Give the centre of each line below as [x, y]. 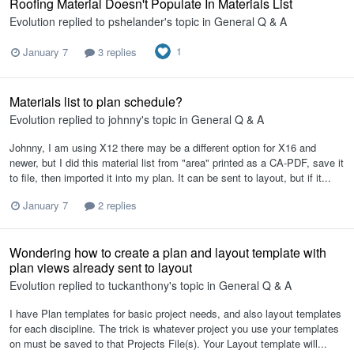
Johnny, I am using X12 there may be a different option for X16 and [163, 147]
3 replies [116, 51]
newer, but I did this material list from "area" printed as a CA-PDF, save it [177, 162]
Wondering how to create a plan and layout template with [168, 252]
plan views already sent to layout [101, 267]
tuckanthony [139, 285]
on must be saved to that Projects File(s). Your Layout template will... [168, 343]
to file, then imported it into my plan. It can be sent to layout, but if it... [170, 177]
